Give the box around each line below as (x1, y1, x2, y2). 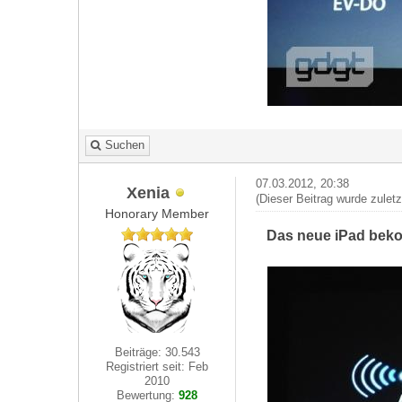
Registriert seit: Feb (106, 360, 209, 373)
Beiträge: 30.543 (114, 345, 200, 359)
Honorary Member (105, 206, 210, 221)
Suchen (105, 138, 144, 152)
